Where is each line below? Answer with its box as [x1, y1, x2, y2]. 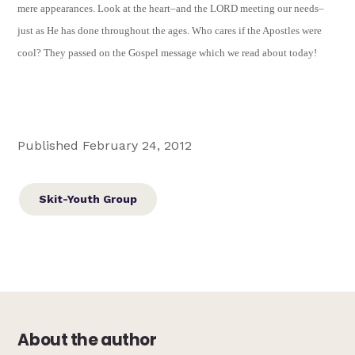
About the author [17, 328, 157, 351]
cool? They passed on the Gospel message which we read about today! [17, 46, 318, 59]
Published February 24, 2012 [17, 137, 193, 153]
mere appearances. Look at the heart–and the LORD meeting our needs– [17, 2, 325, 14]
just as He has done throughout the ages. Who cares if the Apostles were [17, 24, 323, 36]
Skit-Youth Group [39, 192, 138, 205]
